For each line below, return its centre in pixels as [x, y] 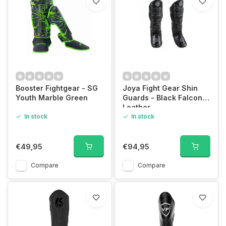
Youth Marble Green [52, 98]
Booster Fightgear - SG [57, 88]
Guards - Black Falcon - [165, 98]
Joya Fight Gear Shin [160, 88]
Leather [136, 107]
